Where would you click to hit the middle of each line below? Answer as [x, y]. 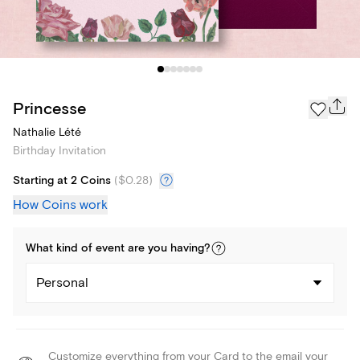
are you [147, 249]
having [187, 249]
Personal [62, 283]
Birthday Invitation [59, 151]
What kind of [61, 249]
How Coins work [60, 205]
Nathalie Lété [47, 133]
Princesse [49, 108]
